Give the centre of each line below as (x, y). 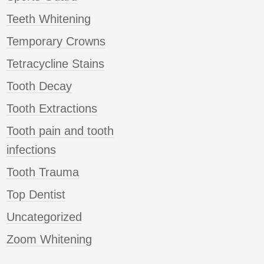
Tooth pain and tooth (60, 131)
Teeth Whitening (49, 19)
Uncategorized (44, 217)
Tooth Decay (39, 86)
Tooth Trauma (43, 172)
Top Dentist (36, 195)
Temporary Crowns (56, 42)
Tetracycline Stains (55, 64)
